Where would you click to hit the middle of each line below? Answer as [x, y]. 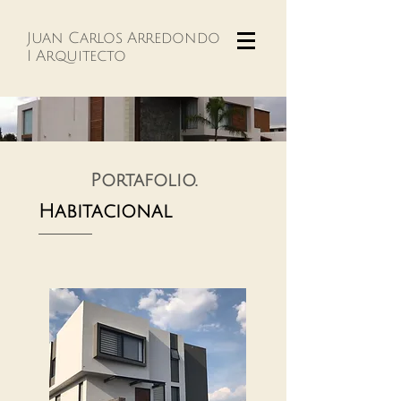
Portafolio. [143, 181]
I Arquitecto [77, 56]
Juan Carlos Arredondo [124, 38]
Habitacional [105, 212]
